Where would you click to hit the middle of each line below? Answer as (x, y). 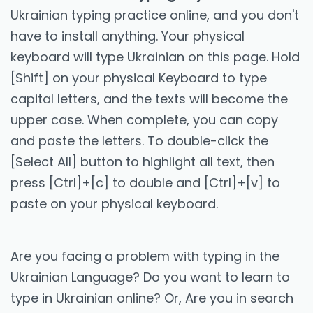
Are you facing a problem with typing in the (145, 256)
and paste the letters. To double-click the (139, 141)
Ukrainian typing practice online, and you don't (155, 15)
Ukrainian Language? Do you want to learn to (150, 277)
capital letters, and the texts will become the (149, 99)
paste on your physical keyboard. (114, 204)
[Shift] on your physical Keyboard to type (139, 78)
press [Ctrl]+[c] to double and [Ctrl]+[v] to (145, 183)
